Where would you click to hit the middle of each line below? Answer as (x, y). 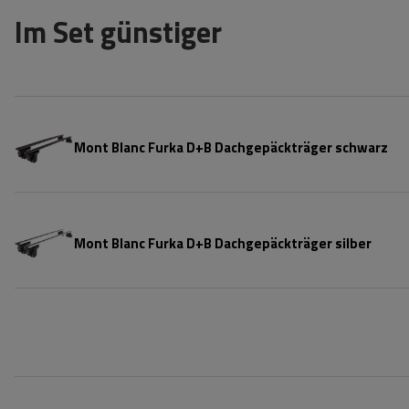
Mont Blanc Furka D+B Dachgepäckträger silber (223, 243)
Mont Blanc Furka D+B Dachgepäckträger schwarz (231, 147)
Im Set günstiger (118, 32)
